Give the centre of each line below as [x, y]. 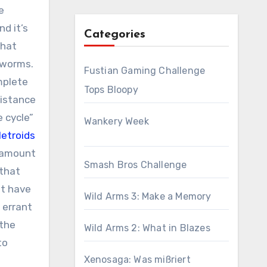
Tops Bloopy [111, 90]
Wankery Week [116, 121]
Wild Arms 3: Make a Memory [148, 196]
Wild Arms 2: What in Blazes [147, 228]
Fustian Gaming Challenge [145, 71]
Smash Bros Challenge [135, 165]
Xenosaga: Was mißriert [137, 260]
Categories [114, 35]
